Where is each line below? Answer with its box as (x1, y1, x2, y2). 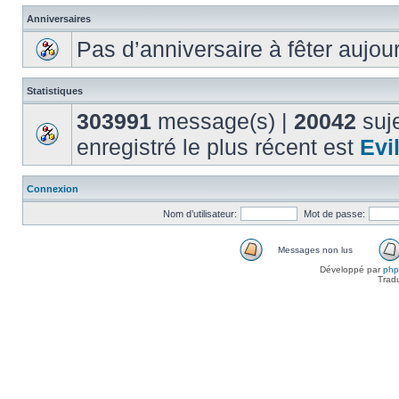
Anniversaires (27, 13, 91, 24)
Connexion (27, 183, 78, 194)
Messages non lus (278, 245, 353, 255)
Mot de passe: (304, 208, 365, 219)
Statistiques (27, 85, 83, 96)
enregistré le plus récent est (77, 134, 360, 159)
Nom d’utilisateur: (163, 208, 237, 219)
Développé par (319, 265, 383, 274)
